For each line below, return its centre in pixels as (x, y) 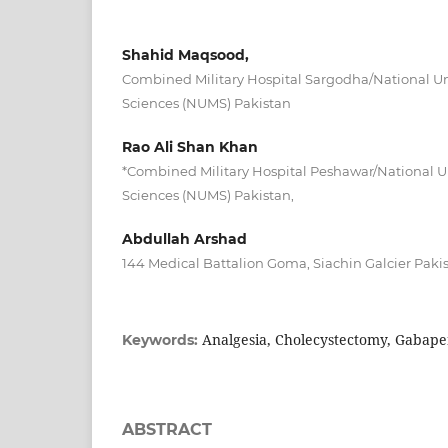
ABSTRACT (167, 429)
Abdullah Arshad (184, 238)
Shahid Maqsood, (185, 54)
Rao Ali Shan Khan (190, 146)
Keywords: (162, 339)
